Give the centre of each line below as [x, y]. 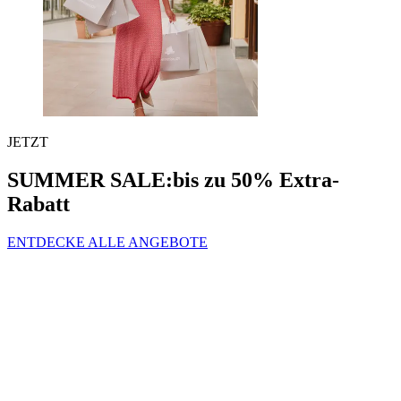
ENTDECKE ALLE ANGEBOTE [107, 243]
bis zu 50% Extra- [256, 180]
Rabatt [38, 205]
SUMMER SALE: [90, 180]
